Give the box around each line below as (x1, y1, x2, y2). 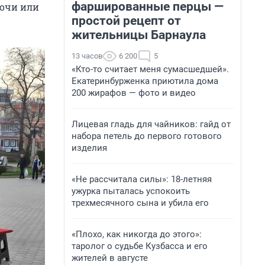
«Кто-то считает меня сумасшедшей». (72, 64, 229, 75)
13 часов (72, 51, 102, 60)
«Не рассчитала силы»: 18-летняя (72, 174, 212, 185)
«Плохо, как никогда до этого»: (72, 229, 202, 240)
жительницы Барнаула (72, 28, 206, 42)
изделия (72, 143, 107, 153)
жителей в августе (72, 253, 148, 263)
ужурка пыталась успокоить (72, 186, 190, 196)
